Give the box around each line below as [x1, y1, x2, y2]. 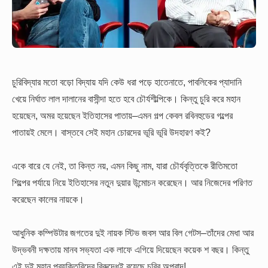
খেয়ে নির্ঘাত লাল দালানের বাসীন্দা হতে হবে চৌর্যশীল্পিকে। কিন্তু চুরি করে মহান [12, 93, 240, 104]
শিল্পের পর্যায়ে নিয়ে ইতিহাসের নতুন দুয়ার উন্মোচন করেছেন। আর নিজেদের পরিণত [12, 176, 252, 188]
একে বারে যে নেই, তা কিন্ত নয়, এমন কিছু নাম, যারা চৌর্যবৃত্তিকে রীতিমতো [12, 160, 237, 171]
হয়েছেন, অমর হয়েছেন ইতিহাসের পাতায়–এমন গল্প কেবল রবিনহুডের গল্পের [12, 109, 233, 121]
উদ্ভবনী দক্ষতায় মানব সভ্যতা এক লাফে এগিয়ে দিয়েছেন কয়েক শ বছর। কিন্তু [12, 244, 249, 255]
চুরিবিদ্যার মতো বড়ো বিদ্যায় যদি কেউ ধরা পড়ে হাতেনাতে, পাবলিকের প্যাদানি [12, 76, 242, 87]
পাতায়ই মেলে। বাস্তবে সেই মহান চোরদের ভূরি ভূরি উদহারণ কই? [12, 126, 211, 138]
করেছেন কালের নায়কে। [12, 193, 84, 205]
